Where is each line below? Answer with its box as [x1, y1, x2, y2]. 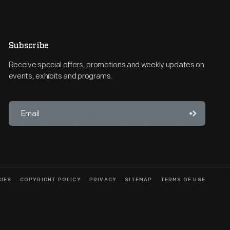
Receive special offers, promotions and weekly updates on [8, 60, 204, 70]
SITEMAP [125, 177, 152, 183]
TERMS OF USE [160, 177, 205, 183]
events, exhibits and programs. [8, 71, 113, 81]
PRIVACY [89, 177, 117, 183]
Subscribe [8, 42, 49, 50]
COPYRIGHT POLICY [20, 177, 81, 183]
